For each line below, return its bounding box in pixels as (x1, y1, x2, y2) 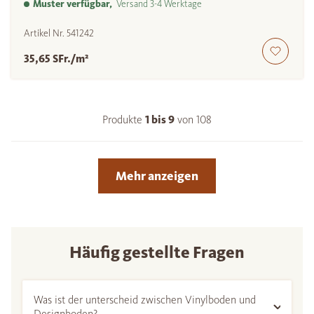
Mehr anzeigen (116, 168, 198, 184)
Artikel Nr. (24, 27, 67, 40)
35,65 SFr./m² (24, 52, 89, 66)
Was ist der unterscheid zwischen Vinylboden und (34, 293, 256, 307)
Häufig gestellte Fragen (69, 242, 245, 264)
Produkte (102, 113, 145, 127)
